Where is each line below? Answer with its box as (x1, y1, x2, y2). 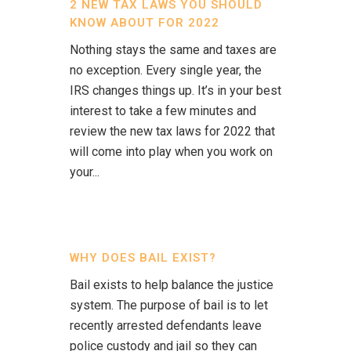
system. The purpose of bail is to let (70, 298, 268, 313)
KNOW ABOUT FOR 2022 (70, 16, 219, 30)
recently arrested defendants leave (70, 318, 262, 333)
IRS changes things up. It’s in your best (70, 83, 281, 98)
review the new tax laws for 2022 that (70, 124, 275, 139)
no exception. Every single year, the (70, 63, 262, 78)
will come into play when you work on (70, 144, 273, 159)
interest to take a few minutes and (70, 103, 256, 118)
